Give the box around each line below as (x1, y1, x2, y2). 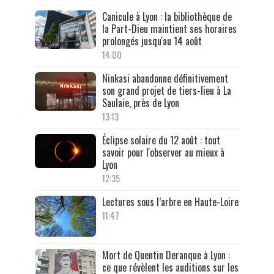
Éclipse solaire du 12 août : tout (102, 133, 220, 148)
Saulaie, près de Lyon (102, 95, 179, 111)
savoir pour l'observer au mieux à (102, 145, 224, 160)
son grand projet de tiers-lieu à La (102, 83, 231, 98)
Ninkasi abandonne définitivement (102, 71, 228, 86)
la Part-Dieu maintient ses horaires (102, 21, 237, 37)
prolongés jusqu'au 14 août (102, 34, 202, 49)
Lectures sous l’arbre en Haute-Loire (102, 194, 239, 210)
